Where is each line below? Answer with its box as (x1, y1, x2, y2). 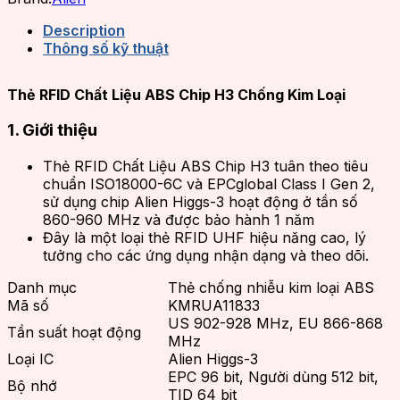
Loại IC (7, 349, 54, 368)
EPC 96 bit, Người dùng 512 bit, (168, 367, 379, 386)
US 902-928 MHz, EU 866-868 (168, 313, 383, 332)
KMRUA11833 (168, 296, 260, 314)
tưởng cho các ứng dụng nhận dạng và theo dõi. (43, 246, 369, 264)
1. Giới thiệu (7, 120, 97, 141)
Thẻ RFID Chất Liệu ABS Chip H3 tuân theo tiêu (43, 156, 368, 175)
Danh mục (7, 278, 77, 296)
